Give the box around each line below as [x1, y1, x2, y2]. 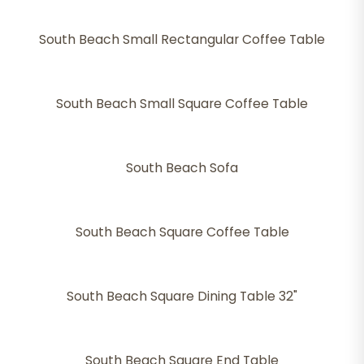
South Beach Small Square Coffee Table [56, 94, 308, 114]
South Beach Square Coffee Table [75, 223, 289, 242]
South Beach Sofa [126, 158, 238, 178]
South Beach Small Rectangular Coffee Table [39, 30, 325, 50]
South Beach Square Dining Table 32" [67, 287, 297, 306]
